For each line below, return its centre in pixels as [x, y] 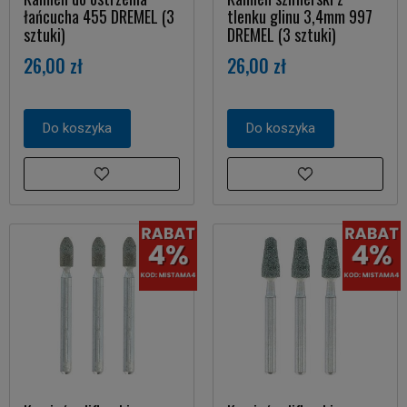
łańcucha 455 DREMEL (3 [99, 16]
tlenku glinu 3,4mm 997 [300, 16]
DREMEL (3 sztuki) [282, 35]
